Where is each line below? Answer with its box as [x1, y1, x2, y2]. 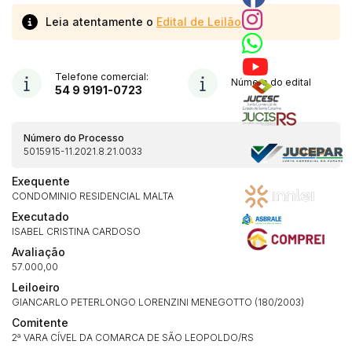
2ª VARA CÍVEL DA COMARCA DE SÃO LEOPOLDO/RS [12, 332, 254, 343]
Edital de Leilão [156, 15, 241, 28]
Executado [12, 210, 69, 223]
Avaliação [12, 245, 65, 258]
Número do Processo [24, 132, 124, 144]
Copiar [297, 145, 328, 157]
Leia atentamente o [46, 15, 156, 28]
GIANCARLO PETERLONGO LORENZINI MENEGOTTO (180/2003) [12, 296, 304, 308]
